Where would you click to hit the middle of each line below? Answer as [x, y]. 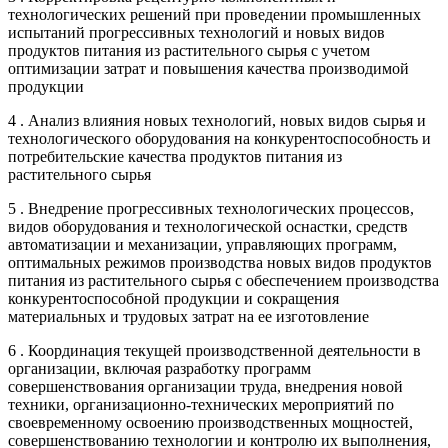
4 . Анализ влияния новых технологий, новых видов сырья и [217, 120]
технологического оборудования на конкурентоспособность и [219, 138]
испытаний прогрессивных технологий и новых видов [196, 32]
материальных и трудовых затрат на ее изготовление [188, 316]
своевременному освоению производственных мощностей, [210, 422]
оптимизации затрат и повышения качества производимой [208, 68]
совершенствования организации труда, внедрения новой [205, 386]
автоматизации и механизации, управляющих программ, [202, 244]
